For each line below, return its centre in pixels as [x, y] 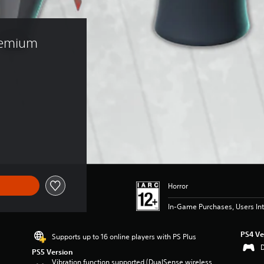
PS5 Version [53, 251]
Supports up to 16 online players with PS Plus [124, 236]
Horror [178, 186]
